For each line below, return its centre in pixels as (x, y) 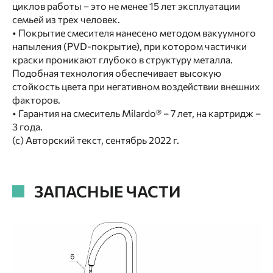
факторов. (36, 100)
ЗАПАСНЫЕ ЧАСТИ (108, 191)
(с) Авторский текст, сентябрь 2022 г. (96, 140)
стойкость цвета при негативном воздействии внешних (136, 86)
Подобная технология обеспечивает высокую (117, 73)
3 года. (27, 126)
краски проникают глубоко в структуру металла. (122, 59)
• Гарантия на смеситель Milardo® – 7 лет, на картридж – (136, 113)
